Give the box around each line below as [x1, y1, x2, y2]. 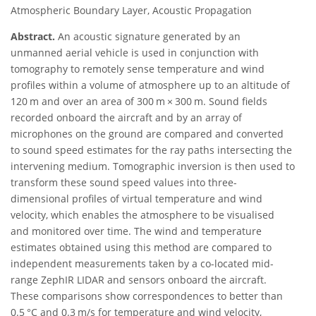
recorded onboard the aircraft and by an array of [11, 111, 242, 125]
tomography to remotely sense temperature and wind [11, 62, 265, 76]
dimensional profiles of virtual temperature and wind [11, 192, 262, 206]
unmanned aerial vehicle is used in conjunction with [11, 46, 259, 60]
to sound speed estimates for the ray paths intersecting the [11, 143, 292, 157]
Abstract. [11, 30, 55, 44]
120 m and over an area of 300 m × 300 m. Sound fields [11, 95, 267, 109]
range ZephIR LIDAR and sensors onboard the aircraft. [11, 273, 267, 287]
